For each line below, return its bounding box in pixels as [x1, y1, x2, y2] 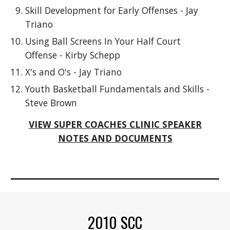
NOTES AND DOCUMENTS [57, 132, 172, 144]
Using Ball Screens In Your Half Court [25, 35, 181, 47]
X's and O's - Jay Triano [25, 66, 122, 78]
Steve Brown [25, 97, 78, 109]
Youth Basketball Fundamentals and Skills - [25, 83, 210, 95]
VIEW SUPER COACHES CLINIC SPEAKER [28, 118, 202, 130]
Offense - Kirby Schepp [25, 49, 121, 61]
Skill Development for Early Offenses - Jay [25, 4, 199, 16]
